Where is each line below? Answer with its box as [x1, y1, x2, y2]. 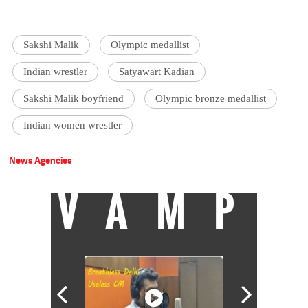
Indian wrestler [23, 65, 88, 77]
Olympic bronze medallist [155, 92, 267, 104]
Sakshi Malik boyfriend [23, 92, 124, 104]
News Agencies [9, 153, 73, 166]
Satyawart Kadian [119, 65, 195, 77]
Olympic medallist [111, 38, 190, 50]
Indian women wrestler [23, 119, 122, 131]
